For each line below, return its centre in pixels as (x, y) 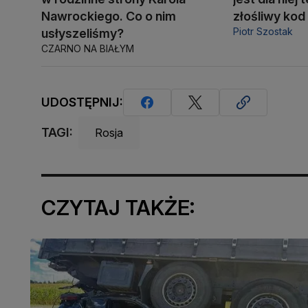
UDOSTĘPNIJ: (82, 102)
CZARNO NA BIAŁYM (88, 48)
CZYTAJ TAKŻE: (118, 207)
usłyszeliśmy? (82, 33)
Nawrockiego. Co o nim (109, 16)
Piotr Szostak (263, 31)
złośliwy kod (269, 16)
